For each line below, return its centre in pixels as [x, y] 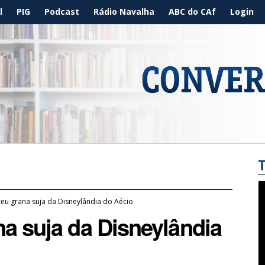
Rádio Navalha [124, 12]
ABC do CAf [192, 12]
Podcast [62, 12]
